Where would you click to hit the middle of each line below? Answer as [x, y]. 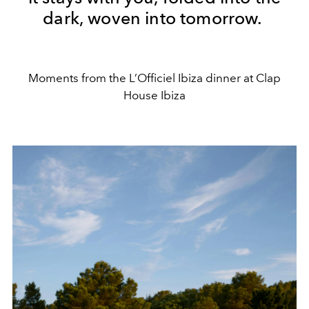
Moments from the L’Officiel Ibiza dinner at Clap [154, 78]
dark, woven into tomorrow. [152, 18]
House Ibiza [154, 95]
